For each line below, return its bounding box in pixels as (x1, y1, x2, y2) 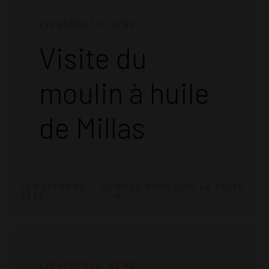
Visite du (39, 40, 147, 76)
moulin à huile (39, 75, 210, 110)
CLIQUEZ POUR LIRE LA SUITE (101, 182, 246, 191)
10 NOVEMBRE (21, 182, 86, 191)
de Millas (39, 110, 145, 145)
